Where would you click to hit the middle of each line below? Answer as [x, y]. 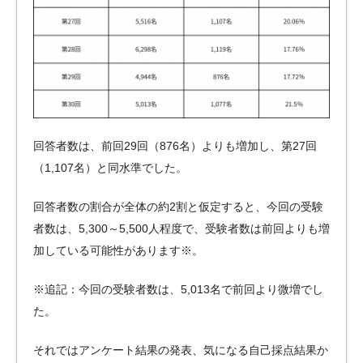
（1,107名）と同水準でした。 [110, 167]
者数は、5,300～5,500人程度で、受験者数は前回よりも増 [181, 228]
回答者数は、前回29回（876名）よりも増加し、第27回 [175, 145]
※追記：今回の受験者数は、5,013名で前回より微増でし [178, 289]
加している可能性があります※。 [118, 250]
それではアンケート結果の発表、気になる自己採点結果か [181, 350]
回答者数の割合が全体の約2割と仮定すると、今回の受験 [178, 206]
